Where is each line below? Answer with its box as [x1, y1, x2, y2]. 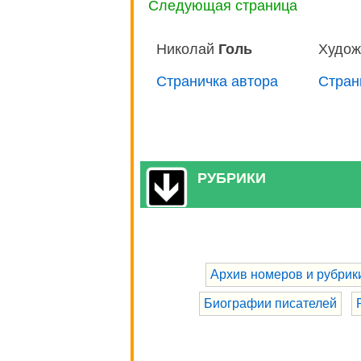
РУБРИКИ [197, 169, 266, 186]
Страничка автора [156, 73, 278, 89]
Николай [156, 40, 218, 57]
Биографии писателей [203, 296, 337, 310]
